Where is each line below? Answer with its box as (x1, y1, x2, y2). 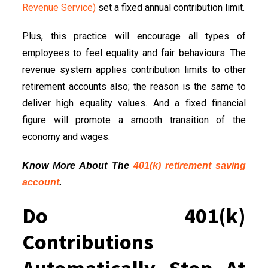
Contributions (22, 228, 153, 255)
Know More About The (22, 160, 133, 170)
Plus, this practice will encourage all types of (22, 30, 246, 42)
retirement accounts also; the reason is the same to (22, 80, 246, 92)
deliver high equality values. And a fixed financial (22, 97, 246, 109)
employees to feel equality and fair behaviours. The (22, 47, 246, 59)
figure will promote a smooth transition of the (22, 114, 246, 126)
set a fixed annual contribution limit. (96, 1, 245, 13)
